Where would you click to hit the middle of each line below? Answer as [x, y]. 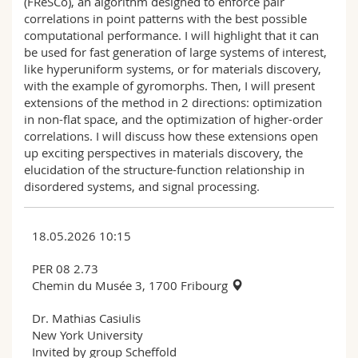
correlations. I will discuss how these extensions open [171, 135]
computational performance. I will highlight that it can [171, 35]
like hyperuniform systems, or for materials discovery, [173, 68]
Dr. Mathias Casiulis [86, 318]
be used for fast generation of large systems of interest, [175, 52]
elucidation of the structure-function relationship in [164, 169]
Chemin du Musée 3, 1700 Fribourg [131, 285]
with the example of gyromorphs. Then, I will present [169, 85]
